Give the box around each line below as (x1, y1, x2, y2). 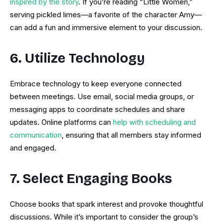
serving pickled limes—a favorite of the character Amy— (10, 10, 202, 20)
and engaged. (10, 143, 56, 153)
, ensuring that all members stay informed (62, 130, 201, 140)
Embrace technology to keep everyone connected (10, 79, 182, 89)
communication (10, 130, 62, 140)
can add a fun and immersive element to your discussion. (10, 23, 202, 33)
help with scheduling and (111, 117, 196, 127)
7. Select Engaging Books (10, 171, 172, 187)
